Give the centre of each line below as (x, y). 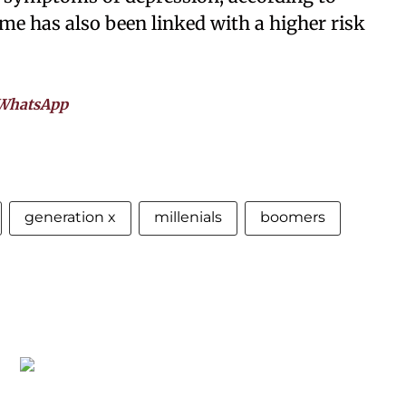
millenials (188, 217)
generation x (70, 217)
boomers (293, 217)
